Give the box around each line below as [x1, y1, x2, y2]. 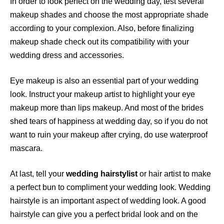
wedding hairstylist [66, 169, 139, 178]
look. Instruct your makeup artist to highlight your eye [10, 90, 195, 99]
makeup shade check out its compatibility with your [10, 37, 189, 46]
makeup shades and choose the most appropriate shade [10, 10, 208, 19]
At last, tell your [10, 169, 66, 178]
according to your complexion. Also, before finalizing [10, 24, 194, 33]
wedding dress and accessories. [10, 51, 124, 60]
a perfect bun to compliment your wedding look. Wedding [10, 183, 210, 192]
